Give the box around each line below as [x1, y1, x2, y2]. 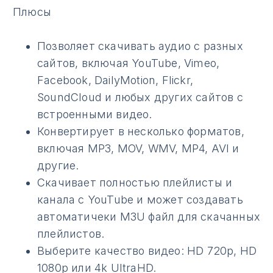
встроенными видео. [37, 108, 152, 121]
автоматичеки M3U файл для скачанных [37, 210, 260, 224]
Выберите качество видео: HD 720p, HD [37, 244, 257, 258]
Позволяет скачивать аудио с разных [37, 40, 243, 53]
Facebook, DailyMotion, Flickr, [37, 74, 193, 87]
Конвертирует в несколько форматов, [37, 125, 244, 138]
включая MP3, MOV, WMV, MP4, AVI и [37, 142, 239, 155]
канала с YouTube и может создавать [37, 193, 243, 207]
